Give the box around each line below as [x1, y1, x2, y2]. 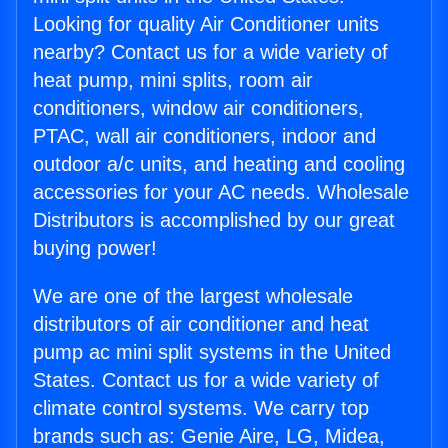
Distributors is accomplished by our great [33, 209, 395, 232]
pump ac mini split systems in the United [33, 341, 391, 364]
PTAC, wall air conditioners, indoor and [33, 125, 376, 148]
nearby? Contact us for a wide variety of [33, 41, 388, 64]
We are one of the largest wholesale [33, 285, 353, 308]
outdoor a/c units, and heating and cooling [33, 153, 405, 176]
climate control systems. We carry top [33, 397, 369, 420]
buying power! [33, 237, 157, 260]
